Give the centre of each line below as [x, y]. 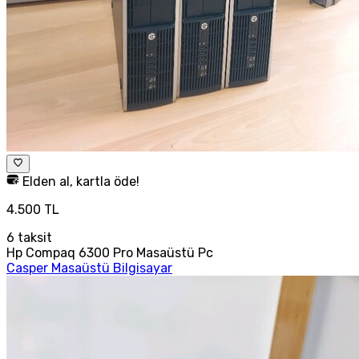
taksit [33, 237]
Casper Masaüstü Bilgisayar [89, 268]
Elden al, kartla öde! [79, 181]
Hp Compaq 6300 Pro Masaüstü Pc [110, 252]
